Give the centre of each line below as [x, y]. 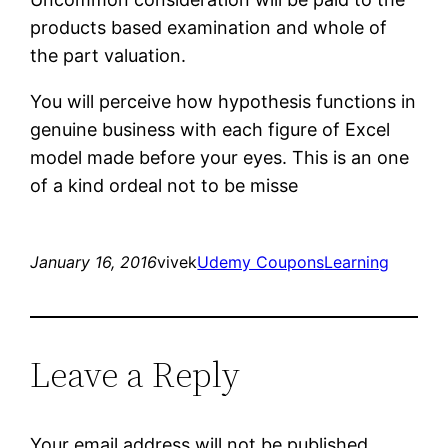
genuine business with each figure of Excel [210, 129]
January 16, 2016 [94, 261]
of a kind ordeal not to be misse [164, 185]
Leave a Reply [135, 374]
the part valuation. [108, 55]
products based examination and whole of [209, 27]
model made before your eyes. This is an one [220, 157]
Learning [357, 261]
